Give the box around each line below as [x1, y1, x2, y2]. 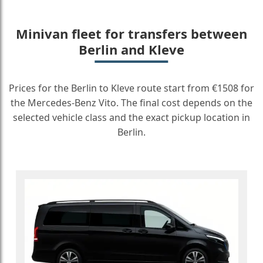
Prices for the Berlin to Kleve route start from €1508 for [9, 82, 254, 95]
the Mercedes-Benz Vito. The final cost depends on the [11, 96, 252, 109]
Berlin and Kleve [79, 41, 184, 58]
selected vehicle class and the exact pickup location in [13, 111, 250, 124]
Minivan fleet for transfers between [16, 25, 247, 42]
